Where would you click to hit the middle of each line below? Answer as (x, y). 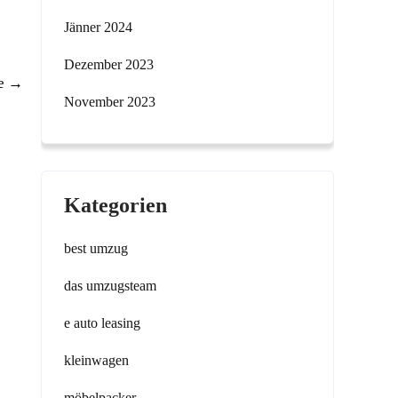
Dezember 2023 (109, 64)
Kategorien (115, 205)
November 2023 (110, 102)
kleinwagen (96, 360)
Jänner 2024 (98, 27)
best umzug (96, 248)
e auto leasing (102, 323)
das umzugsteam (110, 286)
